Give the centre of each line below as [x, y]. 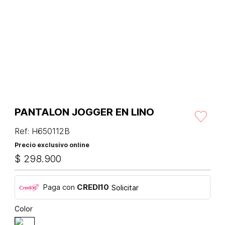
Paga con [60, 187]
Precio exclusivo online [52, 145]
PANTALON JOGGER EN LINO [84, 112]
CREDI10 [93, 187]
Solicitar [125, 187]
